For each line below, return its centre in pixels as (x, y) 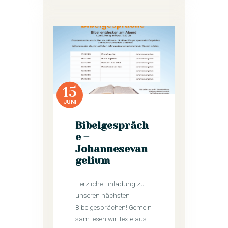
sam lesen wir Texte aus (111, 219)
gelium (93, 161)
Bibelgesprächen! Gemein (114, 207)
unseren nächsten (103, 195)
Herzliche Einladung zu (110, 184)
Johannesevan (112, 149)
